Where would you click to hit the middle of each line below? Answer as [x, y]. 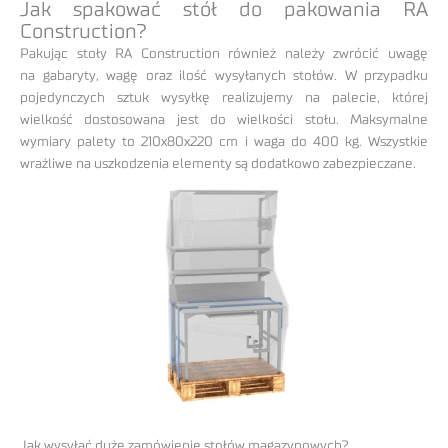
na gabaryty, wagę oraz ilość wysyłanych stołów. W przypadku [224, 75]
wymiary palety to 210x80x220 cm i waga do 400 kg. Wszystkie [224, 141]
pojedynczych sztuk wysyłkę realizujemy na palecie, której [224, 97]
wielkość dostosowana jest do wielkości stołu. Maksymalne [224, 119]
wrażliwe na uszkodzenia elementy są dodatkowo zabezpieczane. [218, 163]
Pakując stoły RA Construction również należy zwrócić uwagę [224, 53]
